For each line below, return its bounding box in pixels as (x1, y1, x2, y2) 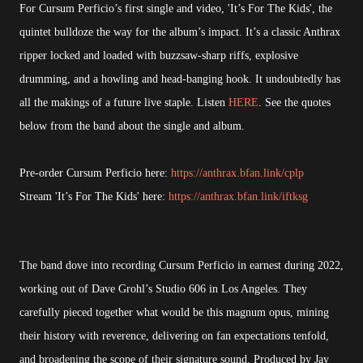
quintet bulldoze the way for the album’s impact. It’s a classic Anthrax (19, 26, 340, 39)
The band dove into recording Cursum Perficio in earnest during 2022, (19, 259, 344, 272)
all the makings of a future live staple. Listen (19, 96, 228, 109)
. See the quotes (258, 96, 331, 109)
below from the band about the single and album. (19, 120, 245, 133)
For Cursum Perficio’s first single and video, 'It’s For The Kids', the (19, 2, 332, 15)
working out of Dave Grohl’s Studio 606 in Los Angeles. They (19, 283, 307, 296)
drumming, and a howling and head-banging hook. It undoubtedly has (19, 73, 340, 86)
